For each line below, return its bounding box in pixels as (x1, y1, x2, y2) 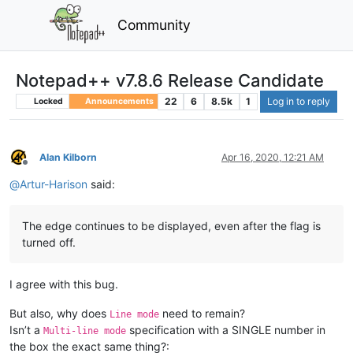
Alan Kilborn (39, 150, 97, 163)
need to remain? (159, 306, 245, 320)
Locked (32, 95, 63, 106)
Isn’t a (9, 322, 43, 336)
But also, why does (9, 306, 110, 320)
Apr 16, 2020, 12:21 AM (221, 150, 324, 163)
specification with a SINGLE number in (126, 322, 325, 336)
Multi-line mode (43, 325, 126, 336)
